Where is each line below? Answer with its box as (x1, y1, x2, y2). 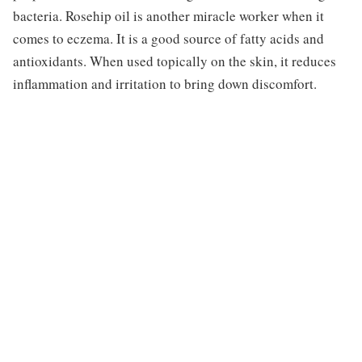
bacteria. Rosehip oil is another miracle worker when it (12, 6, 324, 25)
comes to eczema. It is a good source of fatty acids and (12, 28, 324, 48)
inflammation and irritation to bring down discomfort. (12, 74, 317, 93)
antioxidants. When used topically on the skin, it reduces (12, 51, 336, 70)
